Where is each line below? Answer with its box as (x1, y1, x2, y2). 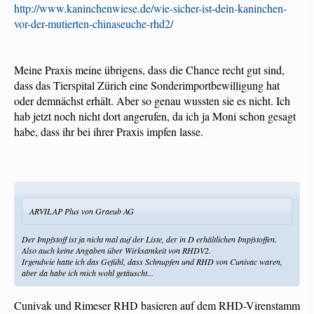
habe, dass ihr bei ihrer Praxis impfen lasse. (14, 124, 203, 139)
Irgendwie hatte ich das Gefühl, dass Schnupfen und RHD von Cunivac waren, (22, 256, 282, 267)
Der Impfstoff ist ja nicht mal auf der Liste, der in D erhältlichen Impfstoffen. (22, 233, 277, 245)
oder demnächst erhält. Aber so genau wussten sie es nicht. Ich (14, 93, 290, 108)
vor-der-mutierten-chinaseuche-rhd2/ (14, 16, 173, 31)
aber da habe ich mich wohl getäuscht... (22, 267, 153, 278)
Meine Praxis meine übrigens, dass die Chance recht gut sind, (14, 62, 285, 77)
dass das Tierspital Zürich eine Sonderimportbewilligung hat (14, 78, 280, 93)
